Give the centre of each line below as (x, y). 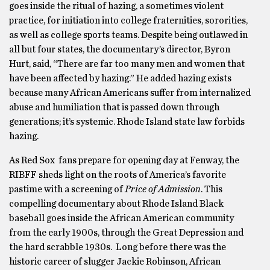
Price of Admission (163, 189)
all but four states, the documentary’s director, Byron (120, 49)
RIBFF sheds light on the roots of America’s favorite (118, 175)
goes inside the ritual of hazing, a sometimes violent (116, 6)
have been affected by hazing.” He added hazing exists (120, 78)
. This (212, 189)
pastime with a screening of (67, 189)
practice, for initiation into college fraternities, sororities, (128, 20)
